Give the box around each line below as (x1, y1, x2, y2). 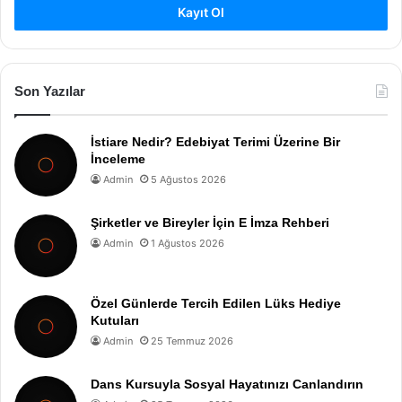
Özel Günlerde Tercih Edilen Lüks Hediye (91, 295, 341, 310)
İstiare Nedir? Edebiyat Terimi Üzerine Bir (91, 134, 340, 149)
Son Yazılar (14, 83, 85, 99)
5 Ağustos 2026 (151, 172, 226, 186)
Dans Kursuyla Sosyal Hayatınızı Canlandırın (91, 376, 363, 391)
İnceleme (91, 151, 145, 166)
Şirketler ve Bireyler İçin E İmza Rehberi (91, 214, 329, 230)
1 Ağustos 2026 (151, 236, 224, 249)
